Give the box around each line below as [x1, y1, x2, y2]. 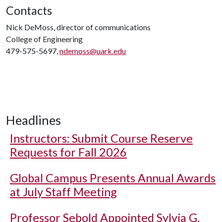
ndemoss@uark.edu [59, 46, 126, 55]
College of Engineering [6, 34, 83, 44]
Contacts [6, 3, 52, 17]
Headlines [6, 112, 61, 127]
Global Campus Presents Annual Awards [10, 171, 216, 185]
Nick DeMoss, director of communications [6, 22, 151, 32]
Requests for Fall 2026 [10, 145, 127, 159]
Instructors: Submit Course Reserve [10, 131, 193, 145]
